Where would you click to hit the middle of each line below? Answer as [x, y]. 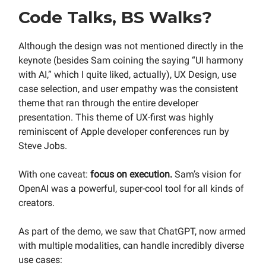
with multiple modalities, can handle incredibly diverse [131, 245]
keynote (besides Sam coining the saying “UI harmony [131, 60]
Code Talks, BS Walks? [115, 17]
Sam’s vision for [208, 174]
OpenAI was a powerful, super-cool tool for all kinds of [131, 188]
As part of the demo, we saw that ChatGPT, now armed [132, 231]
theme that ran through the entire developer [108, 103]
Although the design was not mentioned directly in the [131, 46]
